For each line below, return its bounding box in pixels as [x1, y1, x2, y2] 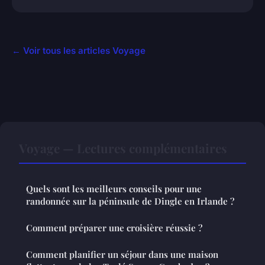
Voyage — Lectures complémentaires [19, 139, 227, 156]
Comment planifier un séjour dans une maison [26, 248, 218, 260]
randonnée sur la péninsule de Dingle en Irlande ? [26, 195, 234, 207]
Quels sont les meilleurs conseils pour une [26, 182, 202, 195]
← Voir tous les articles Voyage [12, 44, 146, 56]
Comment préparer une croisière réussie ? [26, 221, 202, 234]
